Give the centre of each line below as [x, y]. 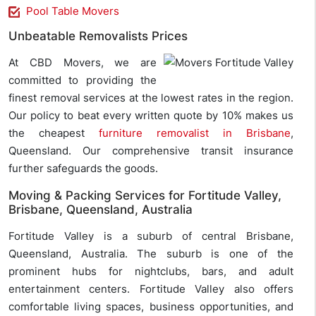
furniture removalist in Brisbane [195, 133]
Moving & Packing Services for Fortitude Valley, [145, 196]
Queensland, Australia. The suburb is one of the [151, 254]
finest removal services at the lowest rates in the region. [151, 98]
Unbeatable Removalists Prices [98, 36]
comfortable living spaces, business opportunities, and [151, 307]
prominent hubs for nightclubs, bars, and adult [151, 272]
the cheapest [54, 133]
